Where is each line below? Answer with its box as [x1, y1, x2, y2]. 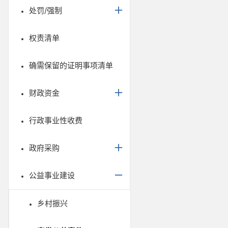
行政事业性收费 [29, 116, 82, 125]
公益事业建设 [29, 170, 75, 180]
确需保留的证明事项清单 [29, 61, 113, 70]
